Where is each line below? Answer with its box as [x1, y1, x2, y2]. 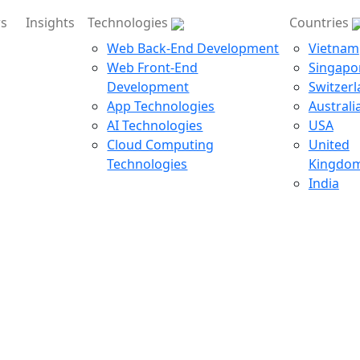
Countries [288, 14, 352, 31]
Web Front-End [107, 59, 198, 76]
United [308, 136, 350, 153]
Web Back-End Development [107, 39, 280, 57]
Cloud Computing [107, 136, 215, 153]
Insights [26, 14, 76, 31]
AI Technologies [107, 117, 203, 134]
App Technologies [107, 97, 215, 115]
